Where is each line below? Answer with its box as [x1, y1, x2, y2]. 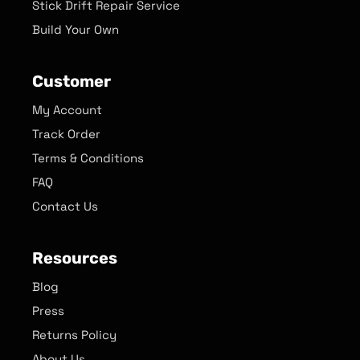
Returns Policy [32, 326, 117, 342]
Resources [32, 247, 117, 268]
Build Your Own [32, 21, 119, 37]
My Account [32, 101, 102, 117]
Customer [32, 71, 111, 91]
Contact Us [32, 198, 98, 214]
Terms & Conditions [32, 149, 144, 166]
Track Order [32, 125, 100, 141]
